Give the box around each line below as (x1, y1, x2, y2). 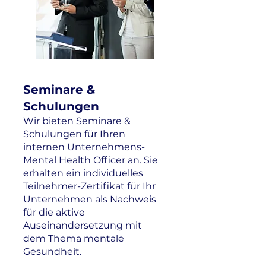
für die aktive (23, 207, 85, 218)
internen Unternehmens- (23, 141, 145, 153)
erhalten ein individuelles (23, 167, 143, 179)
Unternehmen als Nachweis (23, 194, 156, 205)
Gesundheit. (23, 246, 86, 257)
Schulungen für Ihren (23, 128, 125, 140)
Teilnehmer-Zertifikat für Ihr (23, 180, 156, 192)
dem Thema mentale (23, 233, 124, 244)
